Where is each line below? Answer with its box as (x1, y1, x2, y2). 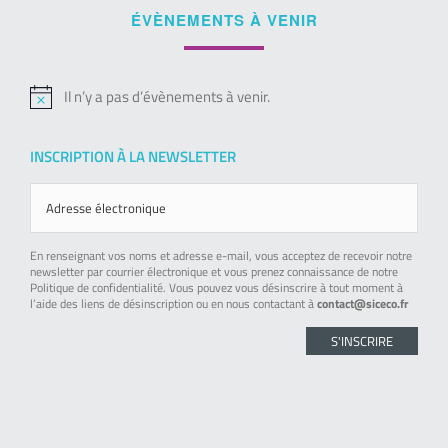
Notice (29, 100, 70, 124)
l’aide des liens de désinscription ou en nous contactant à (30, 294, 317, 314)
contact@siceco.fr (317, 294, 408, 314)
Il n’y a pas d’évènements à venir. (64, 85, 270, 109)
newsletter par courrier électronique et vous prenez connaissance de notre (30, 262, 398, 282)
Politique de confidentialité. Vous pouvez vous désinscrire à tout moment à (30, 278, 403, 298)
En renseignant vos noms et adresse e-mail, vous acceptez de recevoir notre (30, 246, 412, 266)
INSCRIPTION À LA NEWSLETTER (30, 145, 236, 169)
